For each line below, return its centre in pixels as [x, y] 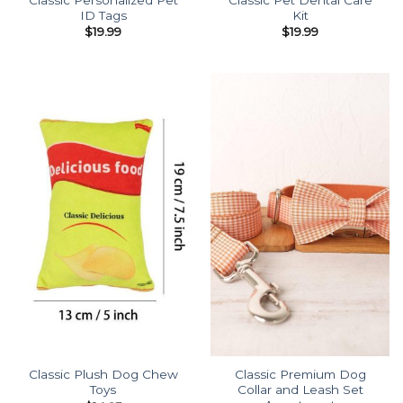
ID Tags [103, 15]
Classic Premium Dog [300, 375]
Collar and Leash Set [300, 390]
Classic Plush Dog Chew [103, 375]
